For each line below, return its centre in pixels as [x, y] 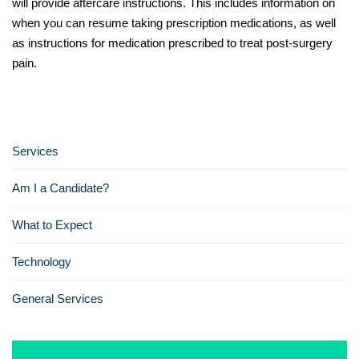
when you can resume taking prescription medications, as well [174, 22]
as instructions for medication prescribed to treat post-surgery [172, 42]
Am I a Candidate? [61, 188]
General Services [58, 298]
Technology [42, 261]
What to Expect [52, 224]
